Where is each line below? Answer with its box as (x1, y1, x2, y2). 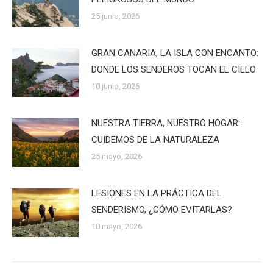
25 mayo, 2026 (91, 151, 142, 161)
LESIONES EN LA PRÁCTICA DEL (91, 187, 222, 199)
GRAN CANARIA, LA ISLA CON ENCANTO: (91, 47, 258, 58)
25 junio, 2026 (91, 11, 140, 21)
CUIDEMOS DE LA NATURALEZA (91, 133, 219, 145)
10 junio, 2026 (91, 81, 140, 91)
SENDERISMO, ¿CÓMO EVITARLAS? (91, 204, 232, 215)
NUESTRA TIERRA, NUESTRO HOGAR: (91, 117, 240, 129)
